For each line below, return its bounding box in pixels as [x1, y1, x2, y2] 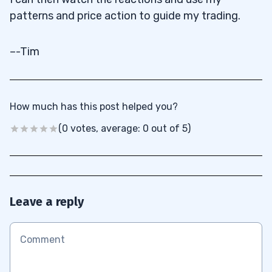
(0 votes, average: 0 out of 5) [58, 122, 191, 134]
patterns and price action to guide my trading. [10, 8, 240, 22]
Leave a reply [10, 194, 84, 209]
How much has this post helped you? [10, 100, 178, 112]
